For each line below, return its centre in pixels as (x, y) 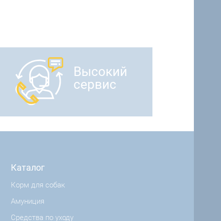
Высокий (100, 72)
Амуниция (27, 201)
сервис (95, 85)
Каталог (28, 167)
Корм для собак (38, 185)
